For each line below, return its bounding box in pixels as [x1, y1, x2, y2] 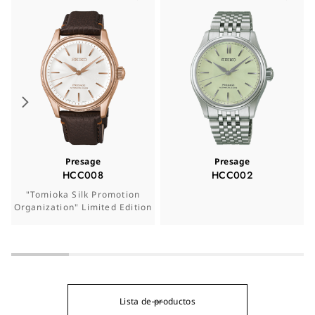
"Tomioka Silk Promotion [25, 188, 141, 200]
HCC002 [211, 168, 253, 182]
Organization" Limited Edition [13, 201, 153, 213]
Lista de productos [119, 295, 196, 307]
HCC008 [62, 168, 104, 182]
